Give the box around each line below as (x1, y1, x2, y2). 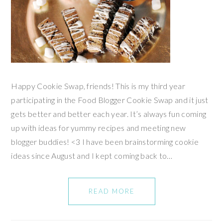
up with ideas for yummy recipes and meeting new (11, 122, 186, 132)
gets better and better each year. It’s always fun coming (11, 109, 207, 118)
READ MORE (88, 187, 135, 195)
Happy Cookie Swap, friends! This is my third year (11, 81, 186, 91)
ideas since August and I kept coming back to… (11, 150, 173, 160)
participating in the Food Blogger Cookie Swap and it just (11, 95, 209, 105)
